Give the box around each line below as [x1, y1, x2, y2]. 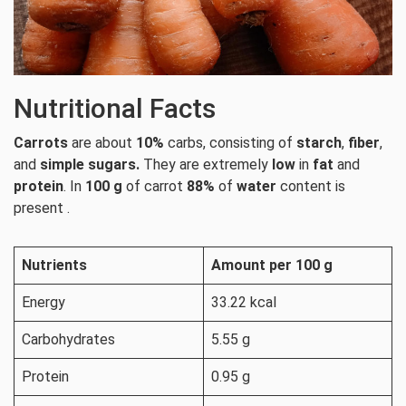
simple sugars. [40, 156, 143, 174]
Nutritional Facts [14, 92, 216, 125]
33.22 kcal [211, 294, 276, 312]
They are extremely [143, 156, 272, 174]
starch [296, 134, 342, 152]
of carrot [122, 178, 187, 196]
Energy [22, 294, 65, 312]
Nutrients [22, 256, 87, 275]
